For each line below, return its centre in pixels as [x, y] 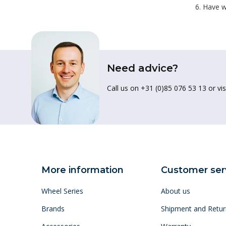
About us [175, 191]
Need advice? [143, 68]
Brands [53, 209]
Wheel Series [62, 191]
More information [82, 170]
